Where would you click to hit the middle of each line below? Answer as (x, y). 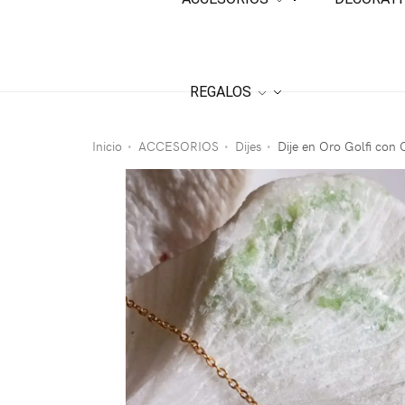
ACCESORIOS (179, 146)
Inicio (107, 146)
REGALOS (220, 91)
